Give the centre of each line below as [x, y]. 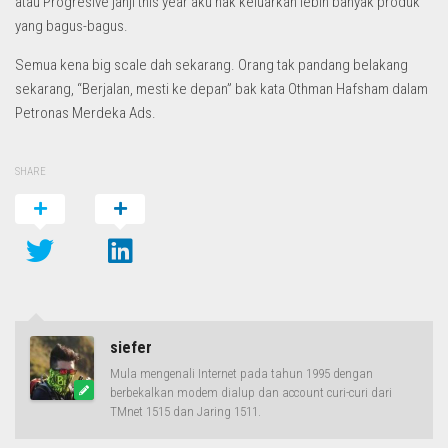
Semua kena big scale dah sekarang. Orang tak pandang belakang [211, 65]
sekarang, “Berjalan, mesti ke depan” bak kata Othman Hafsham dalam [221, 89]
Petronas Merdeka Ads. [85, 113]
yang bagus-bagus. [71, 26]
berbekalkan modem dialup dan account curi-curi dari [251, 393]
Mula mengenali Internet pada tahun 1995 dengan [241, 374]
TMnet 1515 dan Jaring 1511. [185, 412]
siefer [131, 348]
